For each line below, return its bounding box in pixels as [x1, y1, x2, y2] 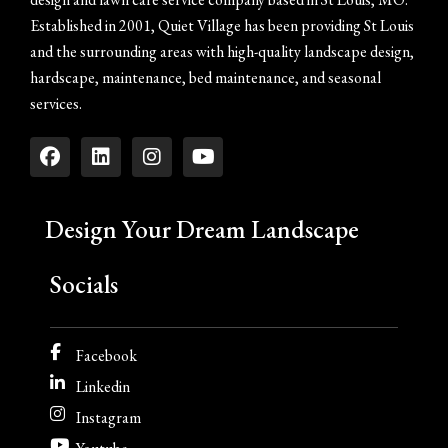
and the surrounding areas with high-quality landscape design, [30, 40, 414, 62]
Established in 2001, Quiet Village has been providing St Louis [30, 14, 414, 36]
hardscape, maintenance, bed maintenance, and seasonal [30, 66, 381, 88]
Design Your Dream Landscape [45, 212, 359, 245]
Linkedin [76, 375, 131, 397]
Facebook [76, 344, 138, 366]
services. [30, 92, 82, 114]
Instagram [76, 406, 142, 428]
